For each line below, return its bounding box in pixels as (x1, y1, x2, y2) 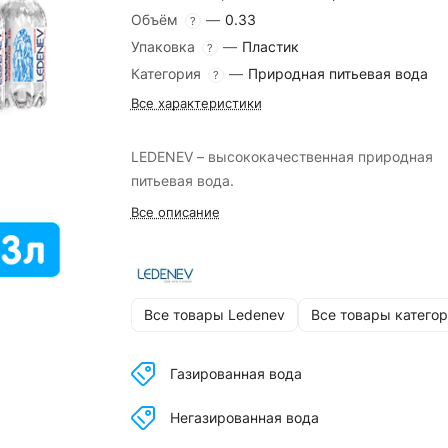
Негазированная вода (169, 409, 319, 427)
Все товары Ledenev (143, 306, 285, 324)
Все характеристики (130, 95, 262, 111)
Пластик (241, 38, 299, 55)
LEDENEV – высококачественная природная (130, 148, 433, 165)
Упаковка (130, 38, 199, 55)
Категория (130, 65, 205, 82)
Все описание (130, 204, 220, 220)
